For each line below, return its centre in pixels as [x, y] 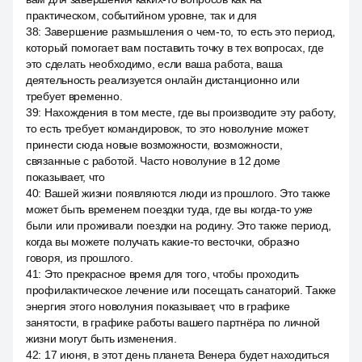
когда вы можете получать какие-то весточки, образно [163, 242]
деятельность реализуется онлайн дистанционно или [163, 80]
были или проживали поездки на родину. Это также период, [179, 225]
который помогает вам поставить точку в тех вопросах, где [175, 48]
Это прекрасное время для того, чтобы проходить [172, 274]
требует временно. [74, 96]
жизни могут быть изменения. [101, 339]
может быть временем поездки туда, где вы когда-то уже [170, 209]
